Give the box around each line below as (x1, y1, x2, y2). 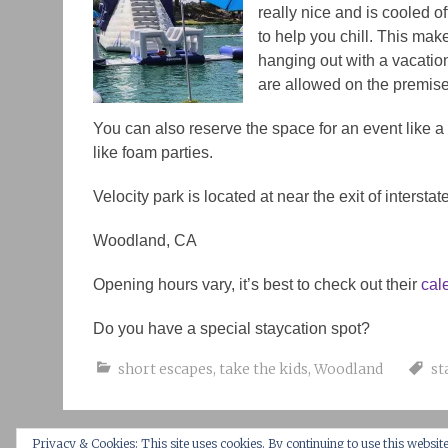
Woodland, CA (93, 232, 197, 249)
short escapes (118, 360, 213, 378)
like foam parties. (93, 144, 217, 161)
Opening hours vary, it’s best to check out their (93, 276, 421, 293)
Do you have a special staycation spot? (93, 320, 370, 337)
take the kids (219, 360, 308, 378)
